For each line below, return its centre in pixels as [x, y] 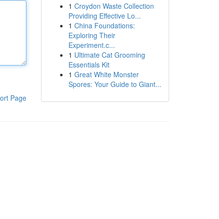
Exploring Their [92, 35]
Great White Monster [106, 74]
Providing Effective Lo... [104, 16]
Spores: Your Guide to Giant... [115, 84]
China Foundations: [104, 25]
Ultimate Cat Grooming [109, 55]
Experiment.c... [91, 45]
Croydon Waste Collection [114, 6]
